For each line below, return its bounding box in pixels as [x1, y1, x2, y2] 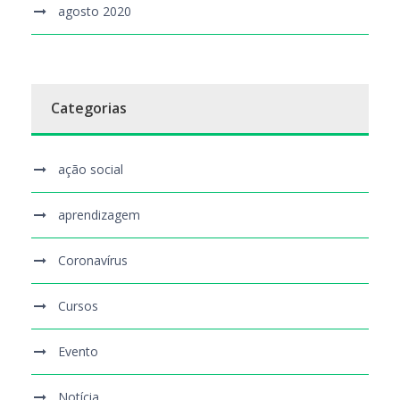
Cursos [58, 297, 98, 315]
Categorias [51, 98, 127, 119]
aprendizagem [58, 206, 140, 224]
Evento [58, 343, 98, 361]
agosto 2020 [58, 3, 131, 21]
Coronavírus [58, 252, 128, 270]
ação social [58, 161, 123, 179]
